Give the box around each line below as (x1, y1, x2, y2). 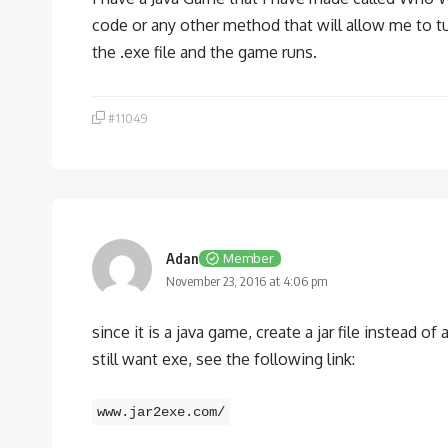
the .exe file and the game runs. (92, 42, 317, 62)
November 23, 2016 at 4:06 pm (166, 273, 328, 289)
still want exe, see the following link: (92, 349, 355, 369)
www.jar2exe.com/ (97, 404, 225, 420)
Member (223, 249, 274, 266)
